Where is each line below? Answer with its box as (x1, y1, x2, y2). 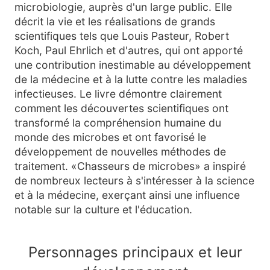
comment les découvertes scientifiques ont (14, 102, 228, 115)
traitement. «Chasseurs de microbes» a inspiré (14, 160, 246, 172)
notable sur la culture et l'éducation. (14, 203, 192, 216)
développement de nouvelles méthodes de (14, 145, 226, 158)
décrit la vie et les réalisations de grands (14, 15, 215, 28)
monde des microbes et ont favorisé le (14, 131, 206, 143)
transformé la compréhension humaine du (14, 116, 221, 129)
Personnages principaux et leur (28, 243, 242, 261)
